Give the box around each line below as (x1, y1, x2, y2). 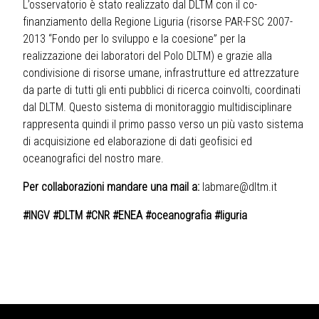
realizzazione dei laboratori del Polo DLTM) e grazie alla (23, 49, 272, 63)
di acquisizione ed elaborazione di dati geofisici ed (23, 135, 252, 149)
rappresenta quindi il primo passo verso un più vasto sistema (23, 117, 303, 132)
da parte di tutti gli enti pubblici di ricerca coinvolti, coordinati (23, 83, 300, 98)
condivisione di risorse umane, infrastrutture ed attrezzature (23, 66, 299, 80)
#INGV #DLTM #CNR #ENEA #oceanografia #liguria (23, 209, 247, 223)
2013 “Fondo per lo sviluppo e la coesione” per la (23, 32, 246, 46)
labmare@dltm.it (202, 180, 277, 194)
